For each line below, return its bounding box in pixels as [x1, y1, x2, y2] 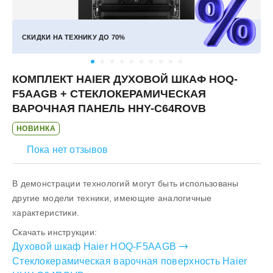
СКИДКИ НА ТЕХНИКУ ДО [22, 34, 112, 41]
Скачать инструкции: [12, 227, 97, 237]
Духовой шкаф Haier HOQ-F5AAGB [12, 241, 177, 252]
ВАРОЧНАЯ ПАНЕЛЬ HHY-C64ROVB [12, 102, 206, 115]
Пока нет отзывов [27, 144, 108, 155]
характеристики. [12, 208, 80, 218]
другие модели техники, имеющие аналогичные [12, 193, 212, 203]
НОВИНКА [16, 124, 56, 133]
